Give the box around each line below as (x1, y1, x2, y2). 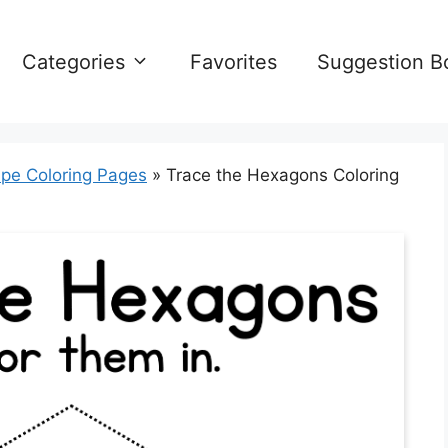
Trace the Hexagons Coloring (166, 165, 399, 185)
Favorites (190, 49, 277, 74)
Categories (22, 49, 125, 74)
